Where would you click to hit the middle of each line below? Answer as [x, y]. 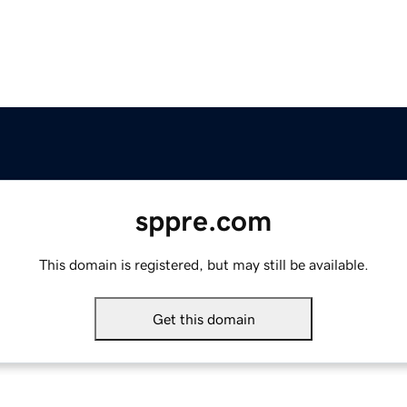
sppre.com [203, 221]
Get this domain [203, 319]
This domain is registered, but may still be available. [203, 265]
